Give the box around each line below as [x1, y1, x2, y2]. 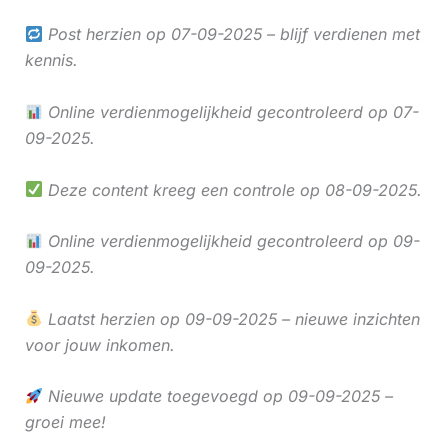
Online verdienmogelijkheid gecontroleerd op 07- [42, 101, 419, 122]
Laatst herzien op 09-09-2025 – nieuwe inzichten [42, 308, 420, 329]
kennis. [24, 50, 78, 71]
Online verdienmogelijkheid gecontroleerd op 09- [42, 231, 420, 252]
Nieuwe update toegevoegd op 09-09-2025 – [42, 386, 393, 407]
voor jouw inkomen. [24, 334, 175, 355]
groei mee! [24, 412, 106, 433]
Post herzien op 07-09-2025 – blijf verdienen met [42, 24, 420, 45]
